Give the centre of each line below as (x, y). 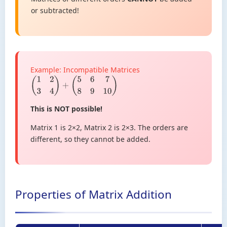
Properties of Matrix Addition (93, 195)
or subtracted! (55, 10)
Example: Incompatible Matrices (85, 69)
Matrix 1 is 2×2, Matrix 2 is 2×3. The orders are (109, 128)
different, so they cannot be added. (90, 139)
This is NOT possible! (66, 109)
